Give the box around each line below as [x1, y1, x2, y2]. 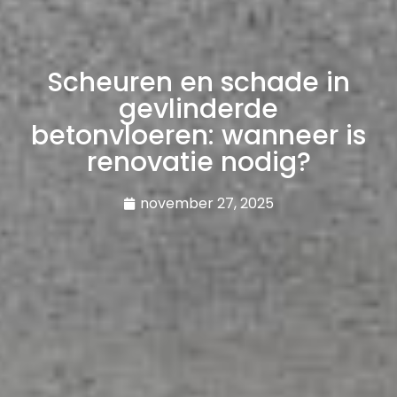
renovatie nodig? [86, 143, 311, 181]
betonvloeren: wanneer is [31, 116, 366, 154]
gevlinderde [119, 90, 278, 128]
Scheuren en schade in [47, 63, 350, 101]
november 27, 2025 [140, 192, 274, 214]
